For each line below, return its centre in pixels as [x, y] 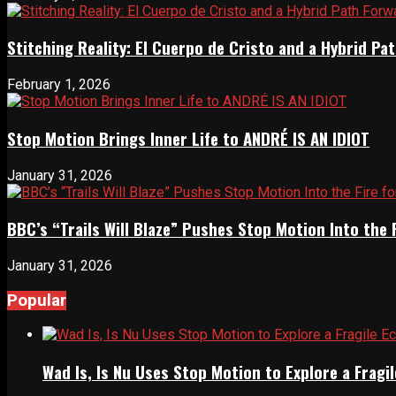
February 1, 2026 [59, 85]
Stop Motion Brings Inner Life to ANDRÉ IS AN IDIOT [188, 138]
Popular [37, 300]
